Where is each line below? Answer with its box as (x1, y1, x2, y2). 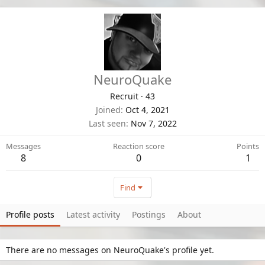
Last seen (88, 117, 126, 129)
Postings (132, 208, 166, 220)
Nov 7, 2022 (130, 117, 177, 129)
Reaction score (113, 140, 164, 151)
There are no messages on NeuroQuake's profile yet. (6, 244, 214, 256)
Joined (95, 104, 121, 115)
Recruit (110, 90, 138, 102)
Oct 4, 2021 (125, 104, 170, 115)
